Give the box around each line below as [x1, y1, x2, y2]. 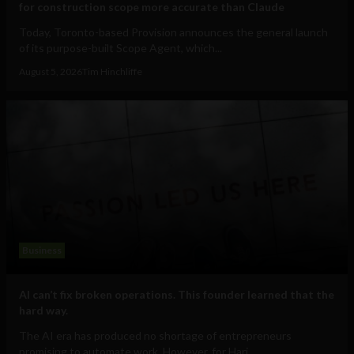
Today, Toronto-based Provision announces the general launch [19, 25, 328, 40]
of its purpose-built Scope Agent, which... [19, 41, 222, 55]
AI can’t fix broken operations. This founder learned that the [19, 288, 334, 302]
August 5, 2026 [19, 66, 82, 78]
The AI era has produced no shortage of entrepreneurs [19, 329, 292, 343]
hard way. [19, 303, 68, 318]
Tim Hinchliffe [82, 66, 142, 78]
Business [22, 244, 62, 257]
